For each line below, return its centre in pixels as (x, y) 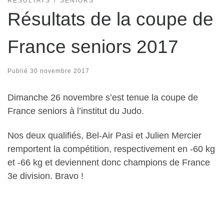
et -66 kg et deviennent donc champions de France (109, 163)
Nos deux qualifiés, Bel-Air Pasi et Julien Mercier (104, 136)
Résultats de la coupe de (110, 19)
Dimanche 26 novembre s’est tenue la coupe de (103, 97)
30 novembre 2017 (60, 71)
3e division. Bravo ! (45, 176)
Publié (19, 71)
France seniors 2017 (93, 47)
